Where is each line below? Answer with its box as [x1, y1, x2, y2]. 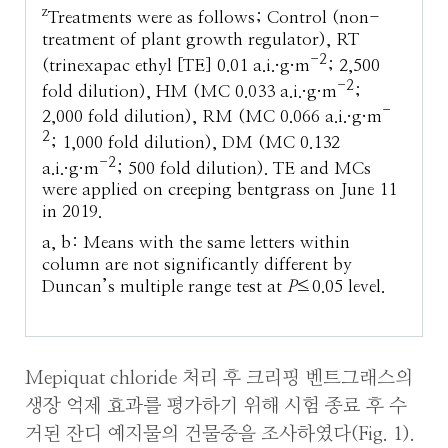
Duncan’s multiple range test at [42, 278, 288, 296]
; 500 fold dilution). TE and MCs [116, 159, 372, 177]
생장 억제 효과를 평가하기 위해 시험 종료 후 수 [25, 397, 407, 417]
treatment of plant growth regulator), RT [42, 31, 360, 49]
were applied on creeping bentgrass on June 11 [42, 181, 398, 199]
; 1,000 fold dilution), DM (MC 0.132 [50, 133, 341, 151]
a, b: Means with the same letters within [42, 234, 351, 252]
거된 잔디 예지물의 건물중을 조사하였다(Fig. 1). [25, 425, 415, 445]
